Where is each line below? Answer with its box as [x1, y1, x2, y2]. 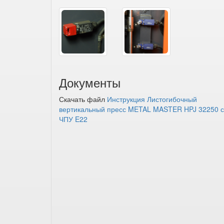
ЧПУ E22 [59, 113, 87, 124]
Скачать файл [59, 93, 107, 104]
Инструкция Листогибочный [107, 93, 197, 104]
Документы [59, 73, 120, 91]
